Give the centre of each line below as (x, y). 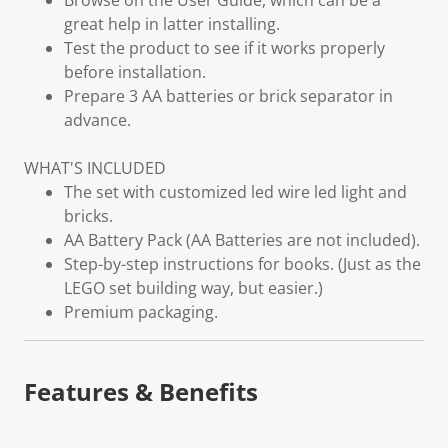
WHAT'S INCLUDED (95, 168)
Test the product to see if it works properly (224, 48)
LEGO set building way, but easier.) (193, 288)
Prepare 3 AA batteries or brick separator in (228, 96)
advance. (97, 120)
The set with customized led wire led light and (235, 192)
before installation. (135, 72)
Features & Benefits (141, 391)
